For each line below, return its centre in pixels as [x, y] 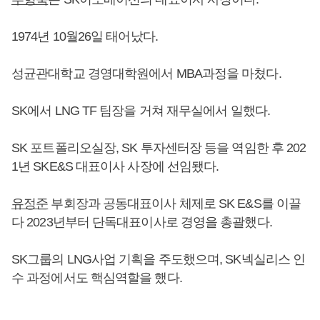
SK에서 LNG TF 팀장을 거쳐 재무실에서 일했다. [141, 111]
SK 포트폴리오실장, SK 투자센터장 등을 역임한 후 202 [159, 148]
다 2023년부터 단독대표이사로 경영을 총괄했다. [142, 222]
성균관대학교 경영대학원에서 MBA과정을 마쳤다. [146, 74]
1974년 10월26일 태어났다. [85, 36]
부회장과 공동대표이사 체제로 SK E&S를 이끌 [175, 204]
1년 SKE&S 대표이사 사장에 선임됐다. [115, 166]
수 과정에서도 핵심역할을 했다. [97, 278]
